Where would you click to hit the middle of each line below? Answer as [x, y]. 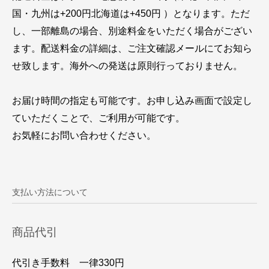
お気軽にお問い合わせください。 [84, 135]
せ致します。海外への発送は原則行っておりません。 [127, 65]
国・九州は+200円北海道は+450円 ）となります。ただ [131, 13]
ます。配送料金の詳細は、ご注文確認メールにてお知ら [132, 48]
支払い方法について [50, 192]
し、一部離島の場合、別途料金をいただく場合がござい [132, 30]
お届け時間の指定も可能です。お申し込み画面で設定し [132, 100]
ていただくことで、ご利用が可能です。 [98, 117]
